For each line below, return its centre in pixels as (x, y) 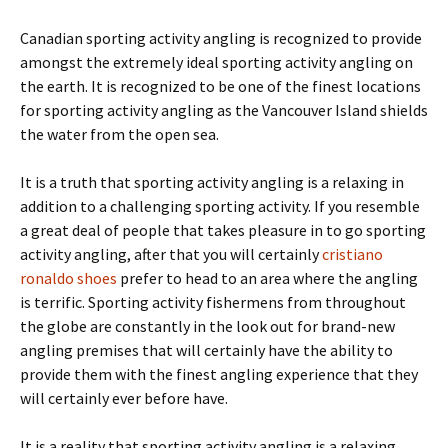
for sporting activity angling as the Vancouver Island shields (224, 110)
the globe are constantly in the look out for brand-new (207, 326)
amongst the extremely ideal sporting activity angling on (216, 62)
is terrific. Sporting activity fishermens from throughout (213, 302)
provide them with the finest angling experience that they (219, 374)
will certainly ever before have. (124, 398)
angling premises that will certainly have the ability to (206, 350)
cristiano (352, 254)
